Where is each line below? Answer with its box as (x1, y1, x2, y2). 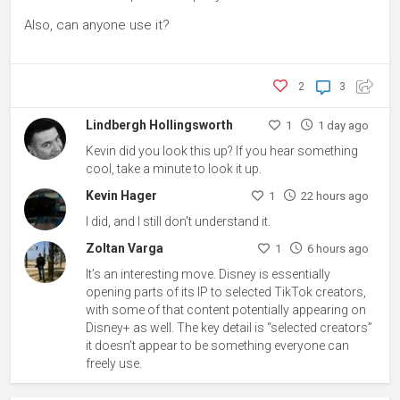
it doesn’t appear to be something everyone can (86, 338, 350, 354)
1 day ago (317, 118, 369, 132)
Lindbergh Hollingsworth (86, 117, 234, 132)
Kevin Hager (86, 187, 158, 203)
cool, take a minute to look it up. (86, 161, 262, 176)
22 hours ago (300, 188, 369, 203)
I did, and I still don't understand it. (86, 213, 271, 229)
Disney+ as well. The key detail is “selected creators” (86, 321, 373, 336)
